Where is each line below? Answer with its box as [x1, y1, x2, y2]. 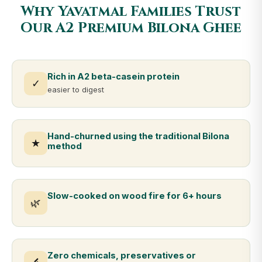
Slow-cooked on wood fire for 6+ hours [47, 191, 222, 201]
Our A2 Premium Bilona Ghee [20, 19, 242, 37]
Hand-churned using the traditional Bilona [47, 131, 229, 142]
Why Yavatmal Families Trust [21, 2, 241, 21]
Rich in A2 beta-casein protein [47, 71, 180, 82]
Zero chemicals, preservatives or [47, 250, 196, 261]
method [47, 141, 82, 151]
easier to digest [47, 85, 104, 94]
